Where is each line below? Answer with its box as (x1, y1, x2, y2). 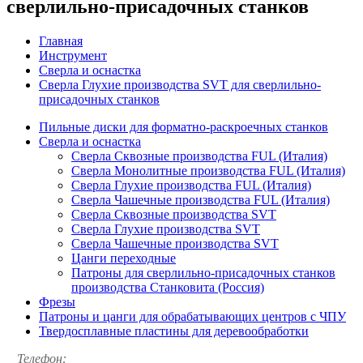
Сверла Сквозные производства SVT (71, 207, 276, 221)
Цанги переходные (71, 250, 176, 265)
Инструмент (39, 48, 107, 62)
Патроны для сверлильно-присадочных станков (71, 265, 335, 280)
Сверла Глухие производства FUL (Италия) (71, 177, 311, 192)
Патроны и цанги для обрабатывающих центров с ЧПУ (39, 309, 346, 323)
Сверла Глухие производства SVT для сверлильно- (39, 77, 321, 92)
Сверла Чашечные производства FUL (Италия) (71, 192, 330, 207)
